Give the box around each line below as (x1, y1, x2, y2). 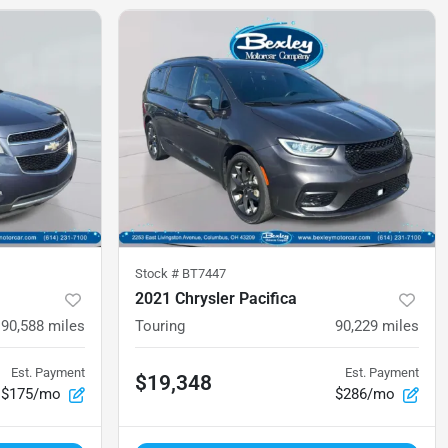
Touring (135, 317, 185, 336)
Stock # (135, 266, 182, 282)
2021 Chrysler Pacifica (135, 289, 297, 309)
